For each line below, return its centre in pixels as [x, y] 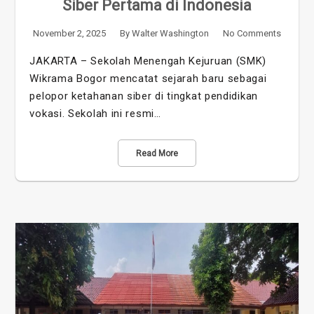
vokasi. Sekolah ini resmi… [95, 113]
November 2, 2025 [70, 33]
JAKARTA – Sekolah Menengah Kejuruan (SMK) [148, 61]
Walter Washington [170, 33]
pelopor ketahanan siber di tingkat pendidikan [144, 96]
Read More [157, 153]
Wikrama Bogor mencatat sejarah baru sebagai [148, 78]
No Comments [252, 33]
